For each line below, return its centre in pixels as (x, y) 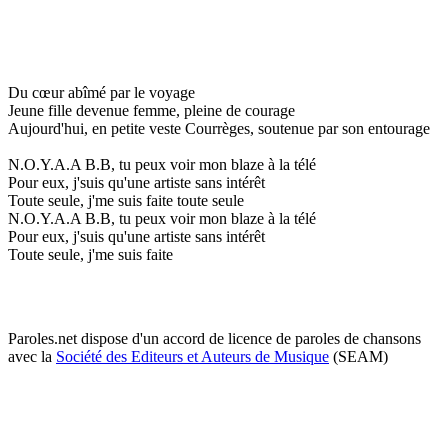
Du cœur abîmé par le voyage (101, 92)
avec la (32, 356)
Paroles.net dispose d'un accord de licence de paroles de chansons (214, 338)
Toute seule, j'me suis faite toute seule (126, 200)
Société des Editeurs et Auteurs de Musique (192, 356)
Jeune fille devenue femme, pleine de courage (151, 110)
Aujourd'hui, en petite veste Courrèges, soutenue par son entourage (219, 128)
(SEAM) (358, 356)
